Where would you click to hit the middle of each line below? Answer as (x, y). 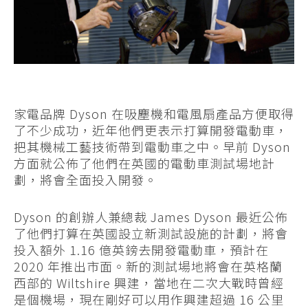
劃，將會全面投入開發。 (86, 180)
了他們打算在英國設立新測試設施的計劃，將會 (151, 233)
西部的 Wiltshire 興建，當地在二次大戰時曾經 (149, 283)
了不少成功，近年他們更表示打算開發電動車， (151, 130)
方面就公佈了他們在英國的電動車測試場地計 (144, 163)
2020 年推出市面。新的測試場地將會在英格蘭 (148, 266)
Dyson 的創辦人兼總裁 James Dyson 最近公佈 (151, 217)
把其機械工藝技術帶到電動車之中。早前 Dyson (152, 147)
